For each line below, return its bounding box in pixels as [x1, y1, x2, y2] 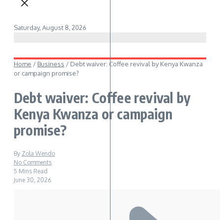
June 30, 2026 [14, 176, 51, 184]
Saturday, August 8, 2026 [14, 24, 86, 31]
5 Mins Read [14, 167, 48, 175]
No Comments [14, 159, 52, 166]
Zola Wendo [22, 150, 55, 158]
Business [37, 60, 64, 68]
